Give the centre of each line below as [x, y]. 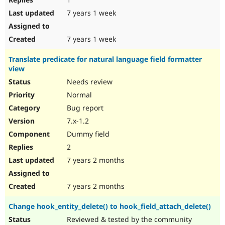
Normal [78, 95]
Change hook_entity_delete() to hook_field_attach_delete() [110, 206]
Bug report [84, 108]
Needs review [89, 82]
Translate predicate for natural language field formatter [105, 59]
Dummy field [87, 134]
